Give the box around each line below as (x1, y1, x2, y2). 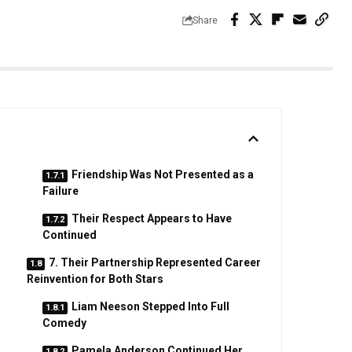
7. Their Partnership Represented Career (48, 256, 261, 269)
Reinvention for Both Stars (26, 273, 163, 285)
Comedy (42, 317, 86, 329)
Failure (42, 185, 79, 197)
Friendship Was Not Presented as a (71, 168, 254, 181)
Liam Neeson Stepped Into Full (71, 300, 229, 313)
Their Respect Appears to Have (71, 212, 232, 225)
